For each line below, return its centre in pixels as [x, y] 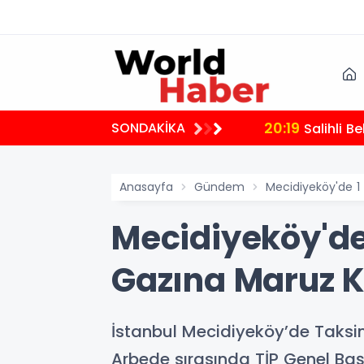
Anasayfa [146, 187]
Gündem [219, 187]
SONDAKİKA [148, 128]
